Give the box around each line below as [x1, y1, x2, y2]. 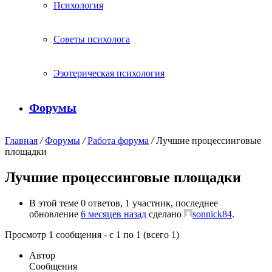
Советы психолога [53, 34, 130, 44]
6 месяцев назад [81, 208, 146, 219]
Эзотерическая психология [53, 68, 165, 78]
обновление [29, 208, 81, 219]
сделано [146, 208, 184, 219]
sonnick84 [192, 208, 232, 219]
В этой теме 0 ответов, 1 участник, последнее [29, 197, 218, 208]
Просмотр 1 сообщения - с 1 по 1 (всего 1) [5, 229, 179, 240]
